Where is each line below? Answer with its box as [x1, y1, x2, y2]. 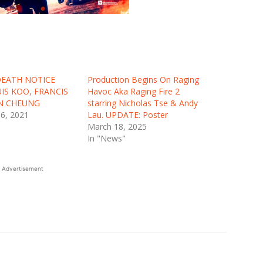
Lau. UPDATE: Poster [87, 109, 168, 120]
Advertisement [1, 164, 43, 172]
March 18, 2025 [87, 120, 147, 132]
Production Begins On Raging [87, 73, 200, 85]
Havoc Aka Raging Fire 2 [87, 85, 180, 97]
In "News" [87, 132, 126, 144]
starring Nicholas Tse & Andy [87, 97, 198, 109]
